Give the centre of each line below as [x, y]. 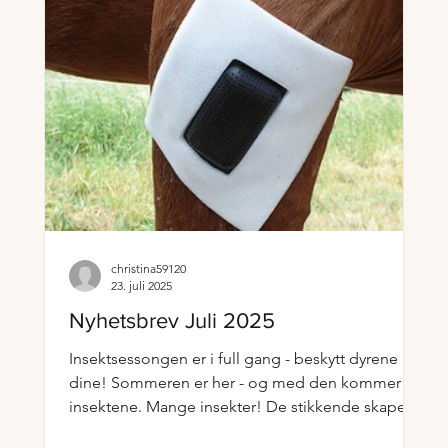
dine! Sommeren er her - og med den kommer [90, 382]
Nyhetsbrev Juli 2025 [172, 320]
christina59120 [148, 268]
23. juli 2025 [141, 285]
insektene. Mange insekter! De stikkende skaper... [245, 406]
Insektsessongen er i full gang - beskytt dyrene [233, 358]
